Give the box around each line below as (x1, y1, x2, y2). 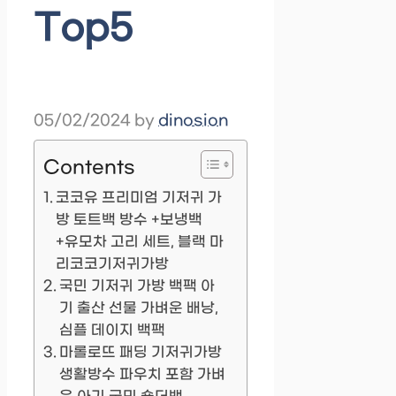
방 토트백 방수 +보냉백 (56, 211, 203, 229)
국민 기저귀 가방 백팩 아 (59, 278, 216, 295)
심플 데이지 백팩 (59, 322, 166, 339)
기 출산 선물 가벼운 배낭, (59, 300, 219, 317)
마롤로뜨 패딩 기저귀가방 (59, 344, 223, 362)
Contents (43, 156, 136, 179)
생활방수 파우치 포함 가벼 (59, 366, 226, 384)
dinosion (158, 112, 228, 131)
